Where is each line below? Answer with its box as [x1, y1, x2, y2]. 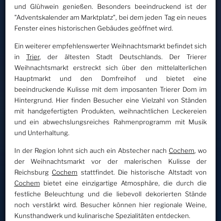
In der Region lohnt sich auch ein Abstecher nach [14, 146, 169, 154]
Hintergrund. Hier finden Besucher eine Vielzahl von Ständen [14, 96, 207, 104]
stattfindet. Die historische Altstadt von [77, 168, 207, 176]
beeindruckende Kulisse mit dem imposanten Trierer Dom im [14, 85, 207, 93]
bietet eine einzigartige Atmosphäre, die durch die [39, 179, 207, 187]
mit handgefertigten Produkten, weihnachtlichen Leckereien [14, 107, 207, 115]
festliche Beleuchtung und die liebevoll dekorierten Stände [14, 189, 207, 198]
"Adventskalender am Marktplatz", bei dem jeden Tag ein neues [14, 13, 207, 21]
